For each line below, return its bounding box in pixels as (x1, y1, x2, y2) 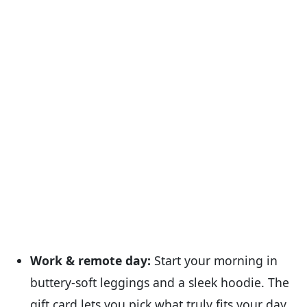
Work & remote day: (30, 252, 151, 269)
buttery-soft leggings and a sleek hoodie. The (30, 274, 289, 291)
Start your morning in (151, 252, 278, 269)
